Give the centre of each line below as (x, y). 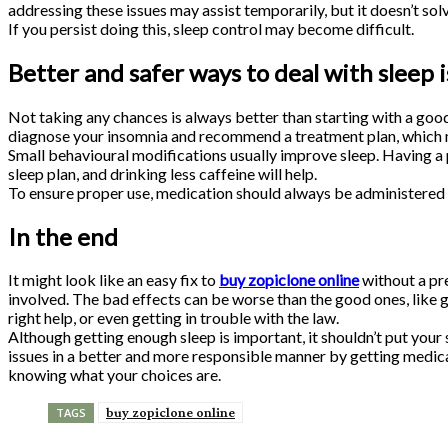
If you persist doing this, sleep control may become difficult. (211, 28)
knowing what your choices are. (114, 375)
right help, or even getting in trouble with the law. (173, 318)
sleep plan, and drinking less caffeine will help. (162, 173)
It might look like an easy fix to (113, 280)
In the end (65, 236)
